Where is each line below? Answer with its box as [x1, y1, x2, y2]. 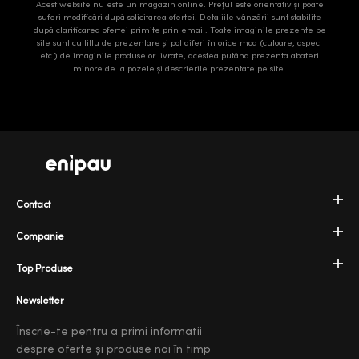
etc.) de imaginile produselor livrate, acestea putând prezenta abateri [40, 50, 319, 61]
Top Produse [16, 262, 73, 274]
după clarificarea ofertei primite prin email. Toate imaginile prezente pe [33, 24, 326, 35]
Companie [16, 230, 64, 242]
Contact [16, 198, 50, 210]
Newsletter [16, 294, 64, 306]
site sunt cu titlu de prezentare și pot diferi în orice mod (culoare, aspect [37, 37, 322, 48]
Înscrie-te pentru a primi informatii [16, 325, 202, 338]
